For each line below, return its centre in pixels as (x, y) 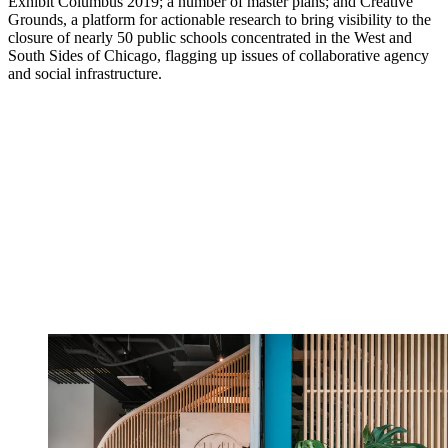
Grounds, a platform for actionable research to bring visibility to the (219, 20)
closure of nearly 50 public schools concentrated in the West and (210, 38)
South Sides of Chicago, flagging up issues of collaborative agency (218, 56)
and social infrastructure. (87, 74)
